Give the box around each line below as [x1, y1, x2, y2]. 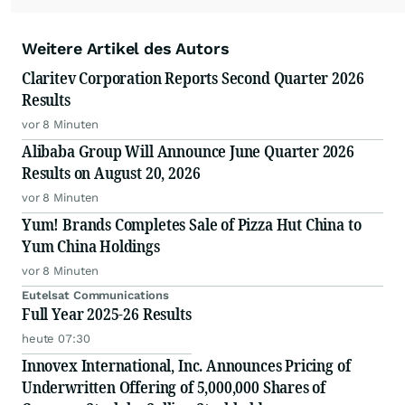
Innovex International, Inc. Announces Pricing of [22, 354, 351, 377]
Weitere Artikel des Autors [22, 39, 230, 59]
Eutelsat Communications [22, 288, 170, 303]
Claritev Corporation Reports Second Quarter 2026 [22, 67, 364, 89]
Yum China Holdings [22, 235, 160, 258]
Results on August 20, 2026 [22, 162, 201, 184]
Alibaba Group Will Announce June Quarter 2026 [22, 140, 354, 163]
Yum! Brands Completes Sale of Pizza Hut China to [22, 213, 362, 236]
